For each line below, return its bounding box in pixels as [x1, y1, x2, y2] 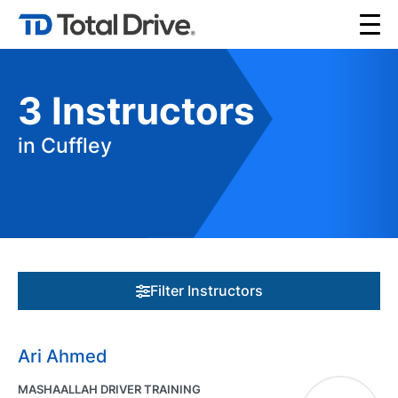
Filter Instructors [149, 282, 263, 299]
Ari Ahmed [18, 346, 107, 367]
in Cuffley [18, 133, 112, 158]
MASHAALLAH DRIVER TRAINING [18, 382, 201, 396]
